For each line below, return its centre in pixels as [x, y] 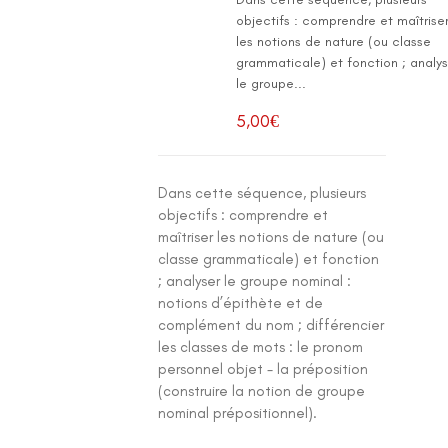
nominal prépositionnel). [238, 413]
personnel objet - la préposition [263, 369]
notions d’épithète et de [241, 303]
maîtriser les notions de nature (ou [271, 237]
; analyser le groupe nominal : [255, 281]
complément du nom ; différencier [271, 325]
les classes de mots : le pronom [261, 347]
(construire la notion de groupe [262, 391]
